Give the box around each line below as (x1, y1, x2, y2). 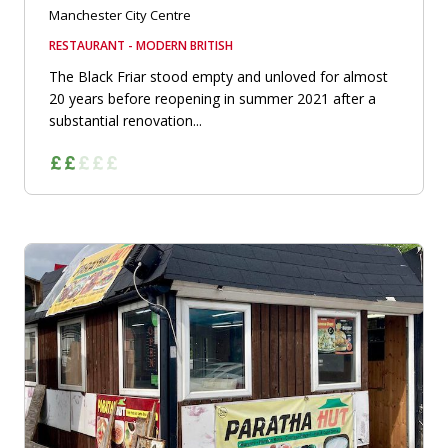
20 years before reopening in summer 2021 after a (49, 88, 376, 108)
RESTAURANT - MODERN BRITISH (49, 36, 233, 54)
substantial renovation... (49, 110, 202, 130)
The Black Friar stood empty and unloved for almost (49, 66, 388, 86)
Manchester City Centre (49, 5, 191, 24)
